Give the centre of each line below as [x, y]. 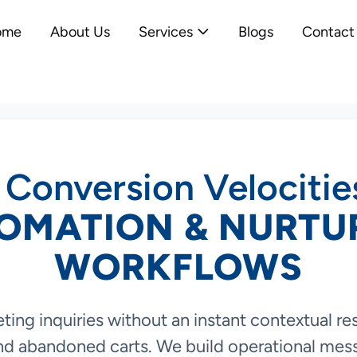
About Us [80, 32]
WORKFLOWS [178, 267]
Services [166, 32]
